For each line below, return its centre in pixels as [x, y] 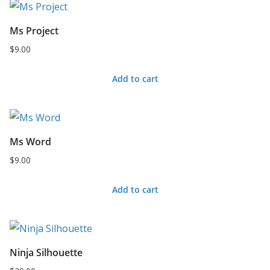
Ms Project [34, 31]
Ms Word [30, 142]
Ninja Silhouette [46, 253]
